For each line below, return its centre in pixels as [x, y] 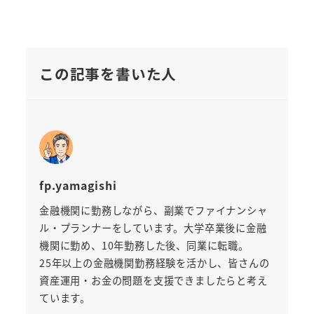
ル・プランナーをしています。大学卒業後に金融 [153, 227]
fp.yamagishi [78, 185]
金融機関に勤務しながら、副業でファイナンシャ [153, 210]
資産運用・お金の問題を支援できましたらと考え [153, 280]
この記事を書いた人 [108, 74]
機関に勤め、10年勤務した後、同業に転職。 [144, 245]
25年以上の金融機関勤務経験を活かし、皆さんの [154, 262]
